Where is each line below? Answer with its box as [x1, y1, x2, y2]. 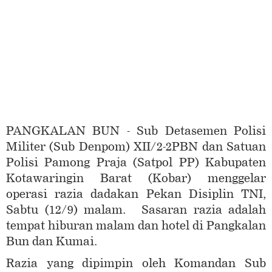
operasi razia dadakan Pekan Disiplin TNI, [6, 187, 266, 202]
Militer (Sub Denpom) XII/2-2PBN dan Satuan [6, 140, 266, 154]
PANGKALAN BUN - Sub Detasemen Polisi [6, 124, 266, 138]
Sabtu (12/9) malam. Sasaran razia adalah [6, 203, 266, 217]
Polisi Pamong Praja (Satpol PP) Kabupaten [6, 155, 266, 170]
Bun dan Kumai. [6, 234, 97, 249]
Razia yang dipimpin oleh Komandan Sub [6, 256, 266, 271]
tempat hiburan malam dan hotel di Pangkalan [6, 219, 266, 233]
